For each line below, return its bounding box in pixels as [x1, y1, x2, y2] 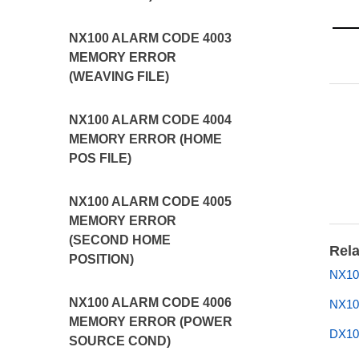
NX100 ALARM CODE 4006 [69, 296, 232, 309]
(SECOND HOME [69, 233, 171, 247]
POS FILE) [69, 151, 132, 165]
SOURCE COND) [69, 334, 171, 348]
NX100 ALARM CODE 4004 [69, 113, 232, 127]
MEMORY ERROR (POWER [69, 315, 233, 329]
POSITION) [69, 252, 135, 266]
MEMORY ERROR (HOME [69, 132, 223, 146]
